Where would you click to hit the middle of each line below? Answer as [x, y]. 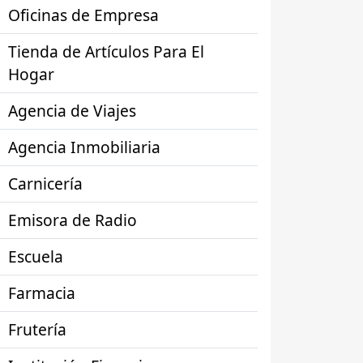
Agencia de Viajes [72, 111]
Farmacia [42, 293]
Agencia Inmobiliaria [84, 147]
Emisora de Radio [73, 220]
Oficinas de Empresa [83, 15]
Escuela [36, 256]
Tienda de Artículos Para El [106, 51]
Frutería [37, 329]
